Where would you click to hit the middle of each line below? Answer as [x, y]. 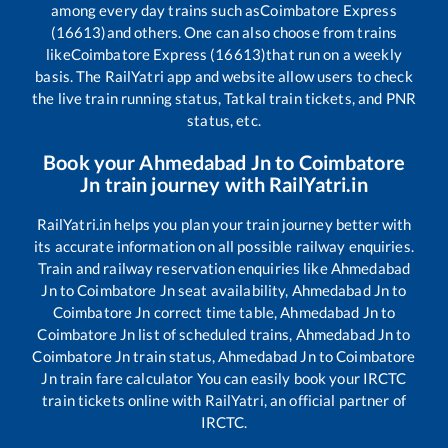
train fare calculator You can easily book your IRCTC [231, 377]
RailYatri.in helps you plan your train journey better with [224, 223]
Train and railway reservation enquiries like [184, 267]
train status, [174, 355]
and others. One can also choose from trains [252, 31]
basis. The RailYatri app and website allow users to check [224, 75]
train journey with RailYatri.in [234, 183]
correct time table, [215, 311]
